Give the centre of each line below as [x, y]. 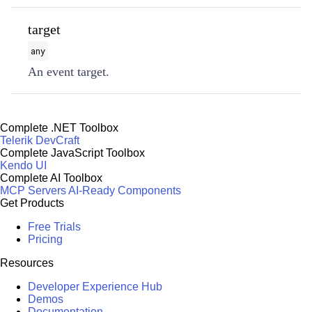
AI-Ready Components [125, 190]
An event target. [69, 72]
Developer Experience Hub [95, 287]
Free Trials [54, 227]
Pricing [45, 239]
